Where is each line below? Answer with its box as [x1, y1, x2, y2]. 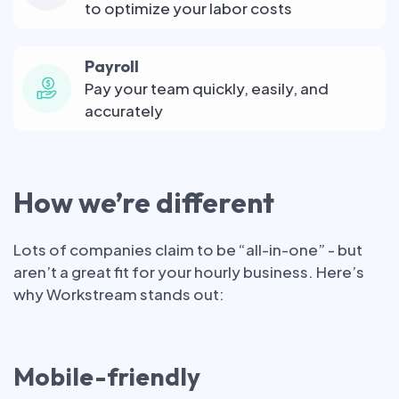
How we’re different [13, 183, 274, 220]
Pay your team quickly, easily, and [85, 77, 329, 98]
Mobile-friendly [13, 360, 205, 392]
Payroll [85, 55, 139, 77]
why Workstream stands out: [13, 283, 224, 304]
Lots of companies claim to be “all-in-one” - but [13, 239, 362, 259]
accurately [85, 100, 163, 120]
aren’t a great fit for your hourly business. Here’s [13, 261, 364, 281]
